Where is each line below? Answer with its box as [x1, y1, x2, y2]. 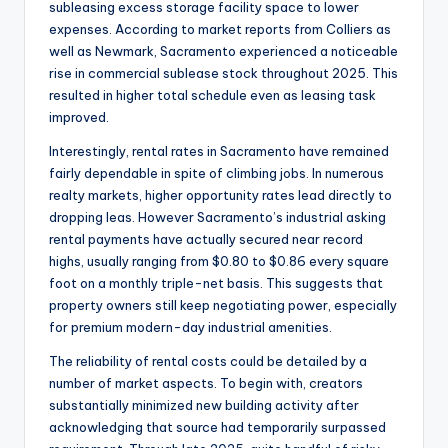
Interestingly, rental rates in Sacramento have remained [49, 143, 389, 160]
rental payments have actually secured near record [49, 231, 363, 248]
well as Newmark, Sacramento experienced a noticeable [49, 43, 398, 60]
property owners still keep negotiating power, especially [49, 297, 397, 314]
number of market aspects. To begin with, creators [49, 375, 363, 392]
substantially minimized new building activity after [49, 397, 359, 414]
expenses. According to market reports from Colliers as [49, 21, 391, 38]
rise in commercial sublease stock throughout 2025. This [49, 65, 398, 82]
